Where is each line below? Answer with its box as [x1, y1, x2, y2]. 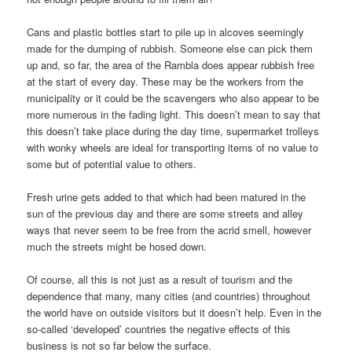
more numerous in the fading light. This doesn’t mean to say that [27, 106, 321, 122]
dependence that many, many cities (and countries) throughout [27, 288, 311, 304]
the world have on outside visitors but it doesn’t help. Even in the [27, 305, 322, 321]
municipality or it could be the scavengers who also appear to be [27, 90, 320, 105]
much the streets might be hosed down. [27, 239, 207, 255]
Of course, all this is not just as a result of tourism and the [27, 272, 293, 288]
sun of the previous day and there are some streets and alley [27, 206, 304, 222]
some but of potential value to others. [27, 156, 197, 171]
